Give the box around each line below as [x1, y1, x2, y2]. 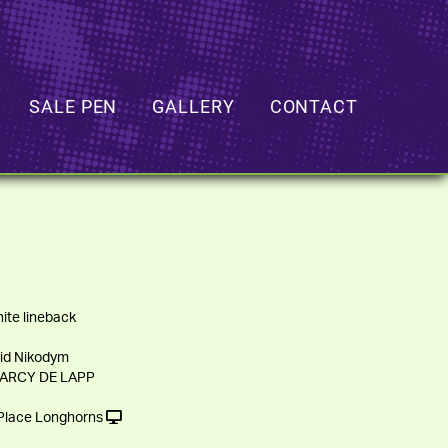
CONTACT [269, 94, 358, 118]
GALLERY [152, 94, 235, 118]
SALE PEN [29, 94, 118, 118]
